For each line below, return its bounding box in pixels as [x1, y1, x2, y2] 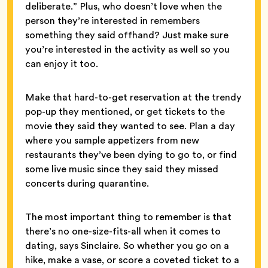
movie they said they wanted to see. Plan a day [25, 119, 235, 133]
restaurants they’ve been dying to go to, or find [25, 148, 237, 162]
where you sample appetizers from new [25, 133, 199, 148]
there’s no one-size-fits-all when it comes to [25, 224, 221, 239]
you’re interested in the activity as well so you [25, 42, 230, 57]
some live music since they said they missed [25, 162, 218, 176]
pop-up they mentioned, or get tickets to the [25, 105, 225, 119]
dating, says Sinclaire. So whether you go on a [25, 239, 229, 253]
